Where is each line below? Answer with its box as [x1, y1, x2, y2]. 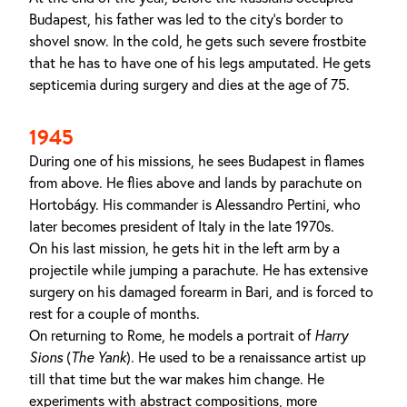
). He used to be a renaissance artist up [126, 348, 366, 366]
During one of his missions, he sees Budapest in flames [29, 152, 364, 170]
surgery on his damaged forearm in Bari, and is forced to [29, 283, 373, 301]
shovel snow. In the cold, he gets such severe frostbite [29, 32, 366, 50]
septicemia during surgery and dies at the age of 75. [29, 75, 350, 94]
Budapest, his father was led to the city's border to [29, 10, 343, 28]
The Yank [71, 348, 126, 366]
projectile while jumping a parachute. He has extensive [29, 261, 368, 279]
